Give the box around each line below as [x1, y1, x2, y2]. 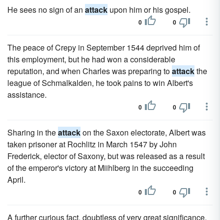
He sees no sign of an [7, 4, 85, 15]
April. [7, 174, 26, 185]
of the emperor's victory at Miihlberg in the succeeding [7, 162, 193, 173]
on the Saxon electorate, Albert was [81, 127, 206, 138]
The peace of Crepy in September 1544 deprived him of [7, 42, 200, 53]
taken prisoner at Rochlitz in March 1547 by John [7, 138, 177, 150]
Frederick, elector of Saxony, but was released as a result [7, 150, 205, 162]
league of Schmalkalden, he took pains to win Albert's [7, 77, 193, 88]
